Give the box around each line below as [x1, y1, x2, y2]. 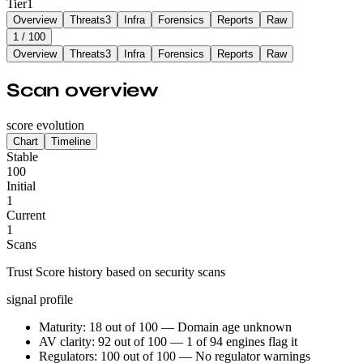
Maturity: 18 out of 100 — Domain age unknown [39, 319, 292, 334]
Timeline [51, 135, 91, 147]
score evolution [6, 117, 84, 132]
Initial [6, 178, 36, 193]
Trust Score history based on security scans [6, 264, 225, 279]
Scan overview [6, 78, 159, 102]
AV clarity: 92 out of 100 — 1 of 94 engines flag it [39, 334, 297, 348]
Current [6, 207, 45, 222]
